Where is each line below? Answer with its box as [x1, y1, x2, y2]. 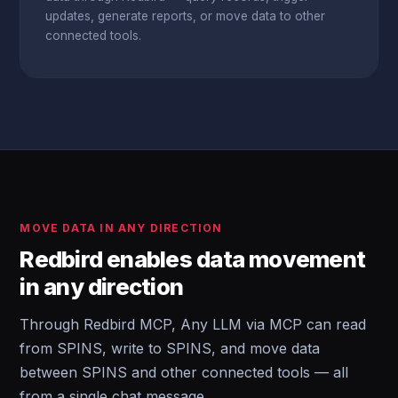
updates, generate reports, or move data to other [45, 9, 326, 23]
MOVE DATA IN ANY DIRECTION [20, 221, 223, 235]
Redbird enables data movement [20, 245, 366, 273]
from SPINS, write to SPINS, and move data [20, 339, 321, 357]
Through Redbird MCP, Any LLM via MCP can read [20, 315, 367, 333]
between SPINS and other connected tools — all [20, 363, 349, 381]
